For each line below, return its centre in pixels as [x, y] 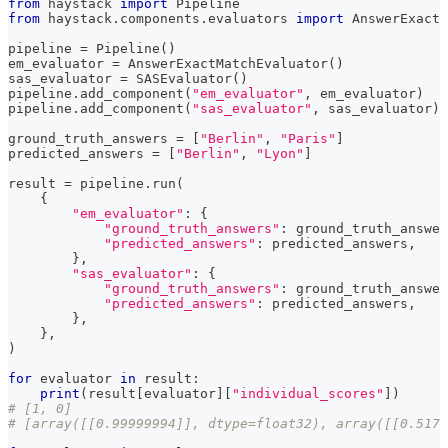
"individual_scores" [308, 393]
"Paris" [308, 138]
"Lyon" [280, 153]
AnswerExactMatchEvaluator [224, 63]
